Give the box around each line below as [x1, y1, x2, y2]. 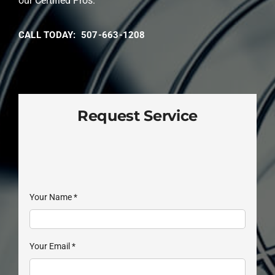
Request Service [77, 107, 198, 125]
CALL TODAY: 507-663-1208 [18, 29, 145, 41]
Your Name [29, 192, 74, 202]
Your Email [29, 241, 72, 252]
